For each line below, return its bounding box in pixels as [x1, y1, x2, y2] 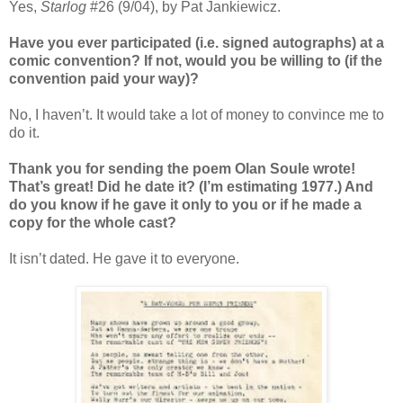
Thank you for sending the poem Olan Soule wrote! [9, 160, 355, 176]
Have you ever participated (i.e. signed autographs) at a [9, 34, 384, 50]
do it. [9, 124, 40, 140]
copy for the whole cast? [9, 214, 176, 230]
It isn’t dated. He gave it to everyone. [9, 250, 239, 266]
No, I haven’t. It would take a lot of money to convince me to [9, 106, 384, 122]
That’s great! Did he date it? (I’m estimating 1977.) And [9, 178, 373, 194]
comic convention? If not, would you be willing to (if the [9, 52, 382, 68]
